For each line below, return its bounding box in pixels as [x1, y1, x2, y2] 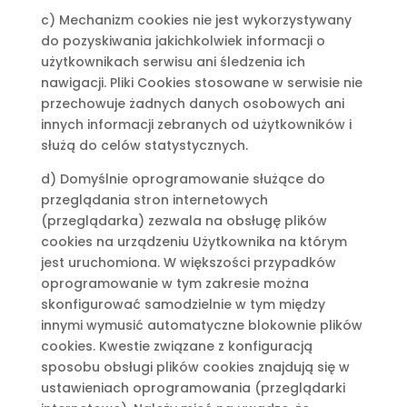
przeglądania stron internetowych [40, 191, 268, 209]
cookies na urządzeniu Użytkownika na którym [40, 233, 347, 251]
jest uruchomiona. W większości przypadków [40, 253, 336, 272]
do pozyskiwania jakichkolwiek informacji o [40, 32, 325, 50]
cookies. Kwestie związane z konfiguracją [40, 337, 313, 355]
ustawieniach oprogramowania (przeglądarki [40, 379, 345, 397]
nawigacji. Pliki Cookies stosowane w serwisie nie [40, 74, 362, 92]
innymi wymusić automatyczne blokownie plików [40, 316, 362, 334]
